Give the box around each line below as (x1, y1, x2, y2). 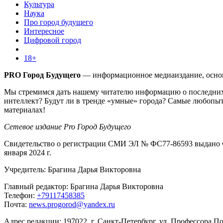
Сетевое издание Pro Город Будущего (4, 122, 131, 131)
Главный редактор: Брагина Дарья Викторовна (4, 182, 163, 191)
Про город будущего (24, 17, 93, 26)
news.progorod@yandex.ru (29, 200, 115, 209)
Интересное (24, 26, 64, 35)
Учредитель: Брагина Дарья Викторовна (4, 165, 141, 174)
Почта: (4, 200, 29, 209)
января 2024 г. (4, 148, 51, 157)
